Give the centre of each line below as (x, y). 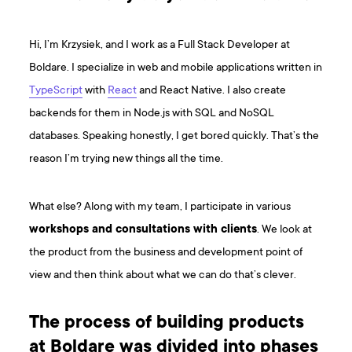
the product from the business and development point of (166, 253)
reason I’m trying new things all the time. (126, 159)
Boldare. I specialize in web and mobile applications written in (176, 68)
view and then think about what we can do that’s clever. (163, 276)
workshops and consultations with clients (143, 230)
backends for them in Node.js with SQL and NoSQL (152, 114)
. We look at (285, 230)
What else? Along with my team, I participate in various (160, 207)
